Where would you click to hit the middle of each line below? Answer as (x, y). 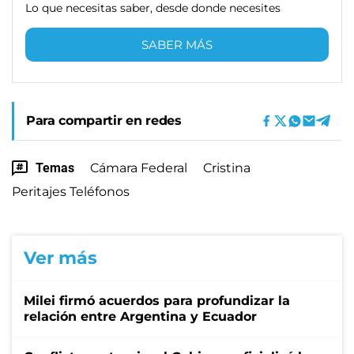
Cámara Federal (139, 168)
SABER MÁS (177, 44)
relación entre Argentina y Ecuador (140, 316)
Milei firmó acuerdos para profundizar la (157, 300)
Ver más (60, 258)
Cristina (227, 168)
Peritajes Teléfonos (71, 191)
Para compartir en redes (104, 120)
